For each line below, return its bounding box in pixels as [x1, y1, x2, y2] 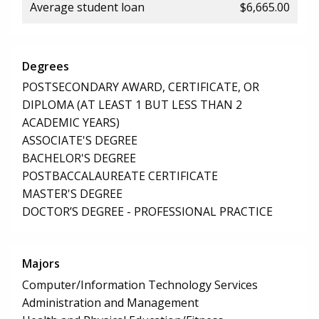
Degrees [22, 58, 69, 74]
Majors [22, 256, 60, 272]
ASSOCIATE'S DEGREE [22, 132, 137, 149]
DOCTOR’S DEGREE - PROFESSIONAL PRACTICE [22, 204, 273, 220]
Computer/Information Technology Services [22, 277, 258, 293]
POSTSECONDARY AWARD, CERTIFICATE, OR [22, 79, 259, 95]
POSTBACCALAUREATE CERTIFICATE [22, 168, 218, 184]
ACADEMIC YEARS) [22, 115, 120, 131]
